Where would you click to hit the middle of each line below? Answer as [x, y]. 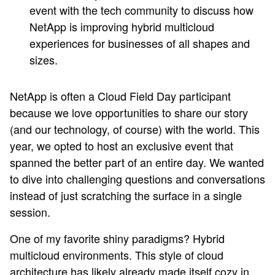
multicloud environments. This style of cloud [117, 255]
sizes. [44, 60]
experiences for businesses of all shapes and [140, 43]
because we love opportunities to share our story [129, 112]
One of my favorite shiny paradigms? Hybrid [117, 238]
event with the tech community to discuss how [141, 10]
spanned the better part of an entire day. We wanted [137, 162]
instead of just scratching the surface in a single [126, 195]
